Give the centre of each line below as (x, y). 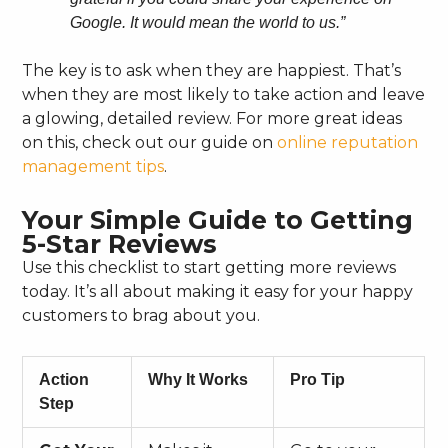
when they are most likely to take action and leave (224, 94)
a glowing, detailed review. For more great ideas (212, 118)
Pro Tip (318, 379)
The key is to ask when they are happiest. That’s (212, 70)
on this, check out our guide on (150, 142)
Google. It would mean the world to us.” (208, 22)
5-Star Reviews (120, 243)
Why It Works (198, 379)
